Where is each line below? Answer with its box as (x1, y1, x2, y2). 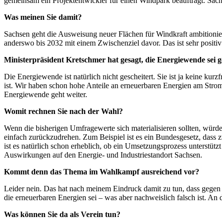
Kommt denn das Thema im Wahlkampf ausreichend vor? (4, 167, 199, 176)
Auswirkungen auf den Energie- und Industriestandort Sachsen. (4, 150, 202, 159)
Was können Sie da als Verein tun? (4, 210, 120, 219)
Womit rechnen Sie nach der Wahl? (4, 107, 123, 115)
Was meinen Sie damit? (4, 12, 82, 21)
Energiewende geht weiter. (4, 90, 87, 99)
